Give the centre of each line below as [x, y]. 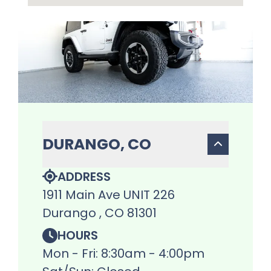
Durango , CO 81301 [100, 213]
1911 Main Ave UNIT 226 [109, 194]
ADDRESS [84, 176]
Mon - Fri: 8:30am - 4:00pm [123, 254]
